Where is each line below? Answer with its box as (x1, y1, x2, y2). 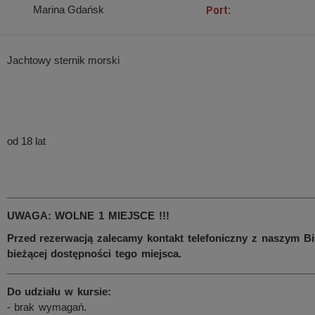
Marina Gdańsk (32, 4, 104, 15)
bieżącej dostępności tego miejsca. (6, 247, 182, 259)
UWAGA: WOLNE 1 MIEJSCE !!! (6, 210, 169, 221)
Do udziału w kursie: (6, 285, 112, 297)
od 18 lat (6, 135, 46, 147)
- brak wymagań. (6, 301, 87, 313)
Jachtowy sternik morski (6, 54, 120, 66)
